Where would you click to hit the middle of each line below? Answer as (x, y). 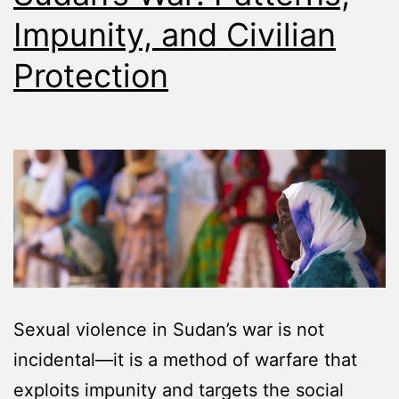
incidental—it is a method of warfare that (185, 360)
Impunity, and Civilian (175, 34)
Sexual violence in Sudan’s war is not (169, 330)
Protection (91, 75)
